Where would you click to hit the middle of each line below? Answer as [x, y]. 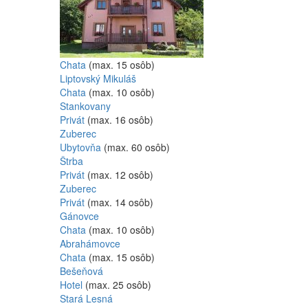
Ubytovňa [80, 147]
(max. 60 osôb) [137, 147]
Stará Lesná [86, 298]
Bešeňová [81, 271]
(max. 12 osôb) [120, 175]
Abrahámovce [90, 243]
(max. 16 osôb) [120, 120]
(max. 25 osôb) [118, 285]
